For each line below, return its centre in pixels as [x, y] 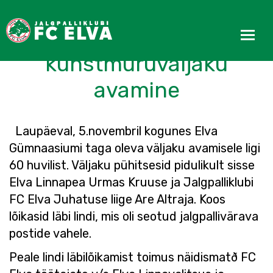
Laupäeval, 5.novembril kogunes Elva [113, 131]
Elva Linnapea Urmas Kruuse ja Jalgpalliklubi [131, 182]
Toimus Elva [136, 37]
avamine [136, 90]
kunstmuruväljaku [136, 64]
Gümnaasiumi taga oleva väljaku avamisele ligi [135, 148]
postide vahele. [50, 233]
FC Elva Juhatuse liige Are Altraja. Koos [117, 199]
